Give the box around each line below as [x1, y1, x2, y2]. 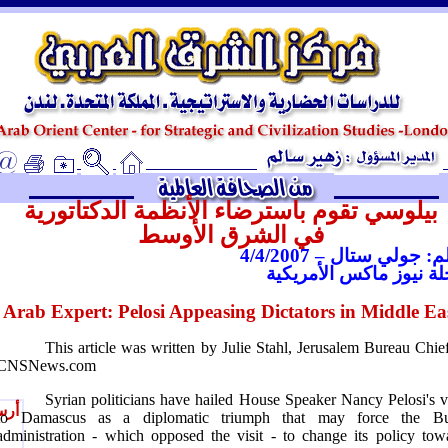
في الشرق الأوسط [138, 222, 324, 248]
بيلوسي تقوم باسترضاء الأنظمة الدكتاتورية [24, 198, 438, 224]
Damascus [20, 409, 86, 426]
